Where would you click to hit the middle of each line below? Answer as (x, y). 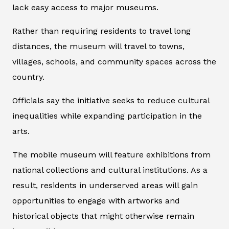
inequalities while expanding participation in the (107, 116)
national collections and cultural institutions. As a (110, 170)
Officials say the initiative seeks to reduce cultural (111, 100)
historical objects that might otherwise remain (103, 216)
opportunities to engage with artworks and (96, 200)
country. (28, 77)
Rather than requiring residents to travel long (101, 31)
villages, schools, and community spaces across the (114, 61)
